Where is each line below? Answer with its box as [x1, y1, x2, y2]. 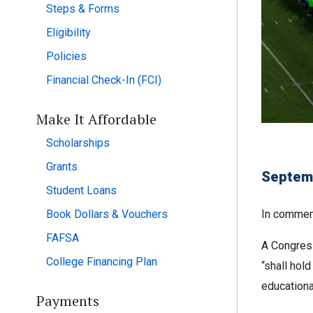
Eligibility [46, 26, 91, 39]
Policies [46, 50, 87, 63]
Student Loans [46, 184, 117, 197]
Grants [46, 160, 78, 173]
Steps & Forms [46, 2, 119, 15]
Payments [36, 291, 99, 310]
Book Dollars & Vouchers [46, 208, 168, 221]
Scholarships [46, 136, 110, 150]
